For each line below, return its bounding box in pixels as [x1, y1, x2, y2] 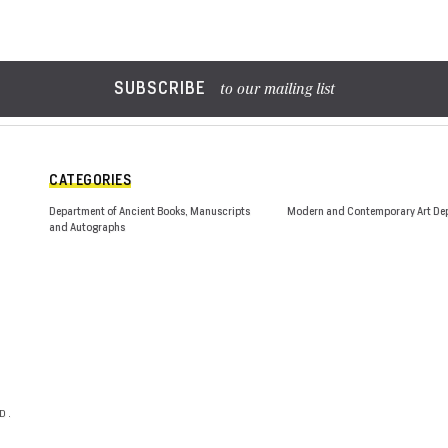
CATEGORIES [49, 171, 131, 189]
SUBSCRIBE [113, 78, 206, 98]
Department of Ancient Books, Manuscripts [49, 204, 250, 218]
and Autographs [49, 220, 125, 234]
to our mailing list [215, 82, 335, 98]
